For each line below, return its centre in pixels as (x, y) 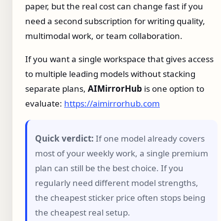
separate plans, (56, 88)
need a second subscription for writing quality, (115, 21)
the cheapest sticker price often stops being (120, 197)
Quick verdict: (64, 138)
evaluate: (45, 103)
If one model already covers (149, 138)
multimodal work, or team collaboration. (104, 36)
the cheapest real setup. (83, 212)
